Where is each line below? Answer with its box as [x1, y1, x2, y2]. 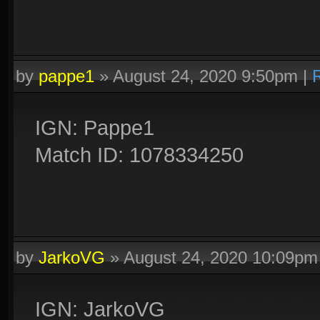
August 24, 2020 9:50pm [113, 66, 298, 86]
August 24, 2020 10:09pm [124, 248, 318, 267]
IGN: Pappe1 [35, 116, 154, 139]
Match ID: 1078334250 [35, 143, 244, 166]
